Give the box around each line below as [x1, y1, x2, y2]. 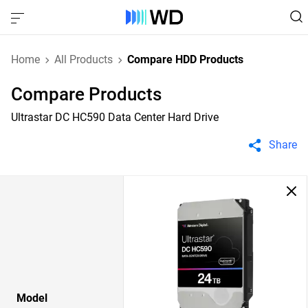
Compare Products [11, 84, 162, 104]
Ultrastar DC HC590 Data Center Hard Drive [11, 111, 219, 124]
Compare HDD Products [127, 53, 243, 66]
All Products [54, 53, 113, 66]
